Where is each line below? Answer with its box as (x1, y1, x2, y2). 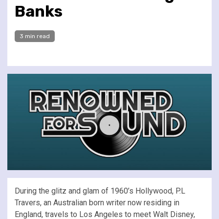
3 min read (20, 32, 50, 40)
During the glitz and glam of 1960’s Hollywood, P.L (15, 186, 185, 196)
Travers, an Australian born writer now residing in (15, 197, 179, 207)
